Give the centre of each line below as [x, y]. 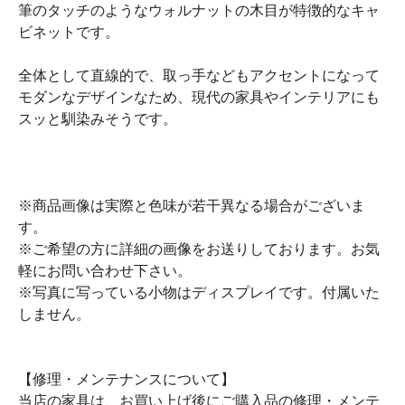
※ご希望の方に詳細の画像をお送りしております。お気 [199, 250]
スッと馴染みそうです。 [98, 119]
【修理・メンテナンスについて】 [127, 380]
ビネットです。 [69, 33]
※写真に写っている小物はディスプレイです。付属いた [199, 293]
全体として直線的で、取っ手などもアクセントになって [199, 76]
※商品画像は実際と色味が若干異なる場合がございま [192, 206]
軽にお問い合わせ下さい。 [105, 271]
